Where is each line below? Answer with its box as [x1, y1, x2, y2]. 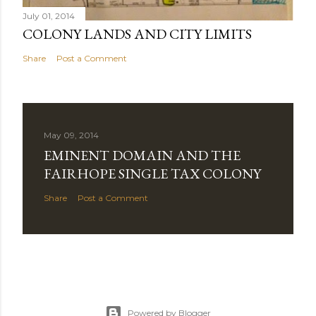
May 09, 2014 [44, 129, 99, 140]
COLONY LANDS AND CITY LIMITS [23, 24, 252, 43]
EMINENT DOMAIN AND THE [44, 145, 241, 164]
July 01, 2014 [23, 10, 75, 21]
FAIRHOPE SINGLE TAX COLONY [44, 164, 261, 183]
